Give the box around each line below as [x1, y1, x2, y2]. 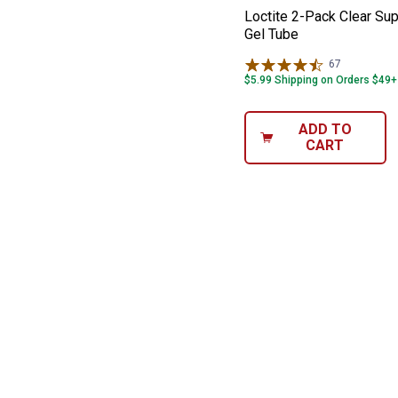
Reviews [341, 58, 383, 71]
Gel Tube [244, 26, 298, 44]
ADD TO [298, 120, 352, 138]
